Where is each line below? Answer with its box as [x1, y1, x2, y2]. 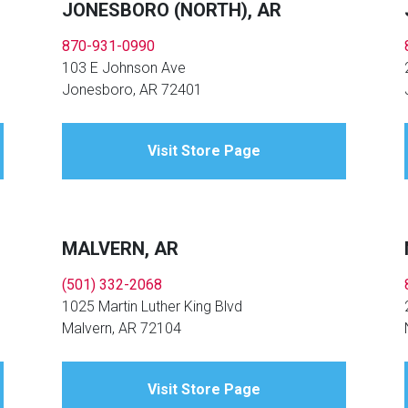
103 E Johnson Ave [62, 59, 187, 77]
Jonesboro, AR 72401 [62, 81, 203, 99]
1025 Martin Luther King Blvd [62, 298, 243, 316]
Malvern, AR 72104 [62, 320, 182, 338]
